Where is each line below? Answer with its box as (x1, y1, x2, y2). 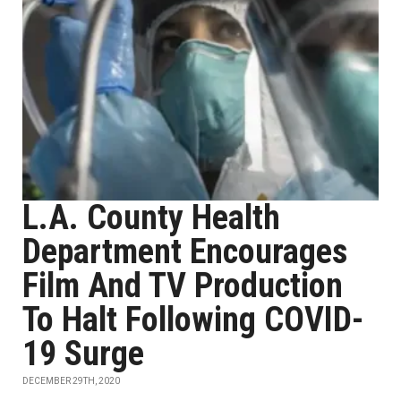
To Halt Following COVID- (22, 300, 363, 339)
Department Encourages (22, 232, 347, 271)
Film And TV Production (22, 266, 343, 305)
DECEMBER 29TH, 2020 (22, 376, 120, 386)
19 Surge (22, 334, 144, 373)
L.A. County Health (22, 198, 280, 237)
